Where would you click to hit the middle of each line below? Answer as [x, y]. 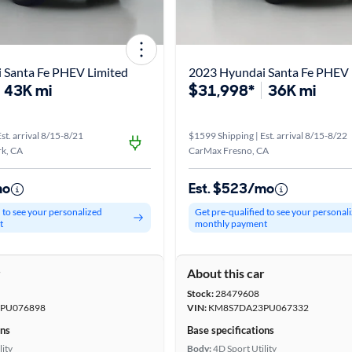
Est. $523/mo [231, 189]
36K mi [292, 90]
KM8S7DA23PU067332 [258, 308]
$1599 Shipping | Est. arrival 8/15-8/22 [268, 136]
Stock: [200, 293]
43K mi [28, 90]
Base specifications [231, 330]
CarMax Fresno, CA [229, 150]
